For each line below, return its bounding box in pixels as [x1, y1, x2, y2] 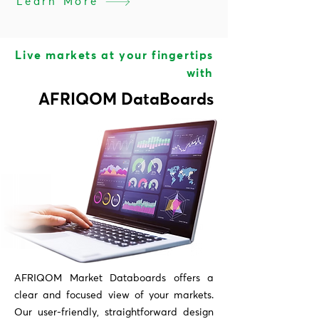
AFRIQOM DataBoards [38, 92, 214, 108]
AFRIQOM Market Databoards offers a [14, 273, 214, 283]
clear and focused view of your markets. [14, 291, 214, 300]
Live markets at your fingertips [15, 50, 214, 61]
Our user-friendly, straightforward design [14, 308, 214, 318]
